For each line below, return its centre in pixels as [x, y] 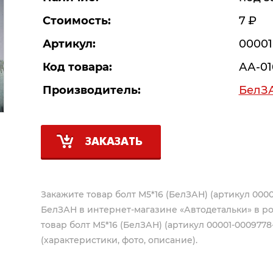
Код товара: [77, 67]
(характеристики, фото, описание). [119, 240]
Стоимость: [76, 21]
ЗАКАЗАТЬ [114, 143]
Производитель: [91, 90]
